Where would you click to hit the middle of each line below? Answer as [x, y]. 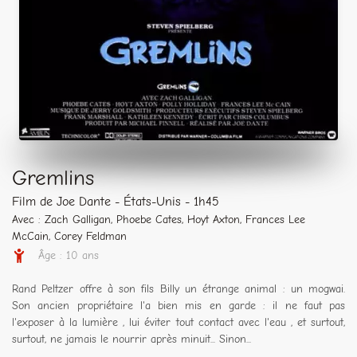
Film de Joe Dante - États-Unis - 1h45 [116, 202]
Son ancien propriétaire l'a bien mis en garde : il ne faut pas [178, 306]
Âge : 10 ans [69, 255]
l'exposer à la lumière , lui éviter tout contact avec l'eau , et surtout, [178, 322]
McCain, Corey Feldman [69, 236]
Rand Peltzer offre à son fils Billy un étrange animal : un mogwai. [178, 289]
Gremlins [53, 178]
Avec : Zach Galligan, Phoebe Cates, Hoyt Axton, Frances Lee [159, 220]
